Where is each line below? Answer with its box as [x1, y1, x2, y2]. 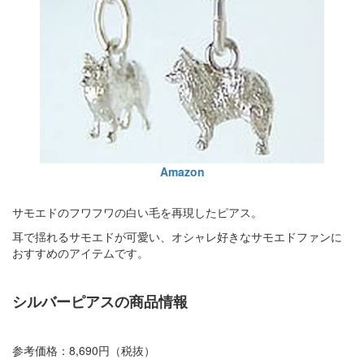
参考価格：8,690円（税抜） [12, 341, 155, 358]
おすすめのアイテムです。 [12, 244, 149, 261]
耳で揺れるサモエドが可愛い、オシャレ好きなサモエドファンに [12, 227, 342, 245]
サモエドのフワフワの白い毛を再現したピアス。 [12, 203, 262, 220]
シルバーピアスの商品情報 [12, 290, 188, 312]
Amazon [159, 162, 205, 180]
